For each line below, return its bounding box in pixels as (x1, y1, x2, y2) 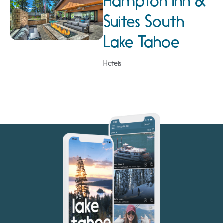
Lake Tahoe (103, 32, 179, 51)
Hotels (103, 58, 121, 68)
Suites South (103, 11, 184, 31)
